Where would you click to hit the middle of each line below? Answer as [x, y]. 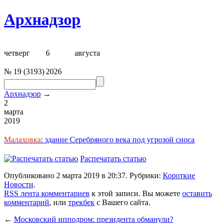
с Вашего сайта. [122, 202]
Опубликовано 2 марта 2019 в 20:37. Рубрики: [83, 175]
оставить [197, 193]
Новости [19, 184]
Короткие [179, 175]
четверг [17, 53]
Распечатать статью [113, 158]
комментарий [27, 202]
